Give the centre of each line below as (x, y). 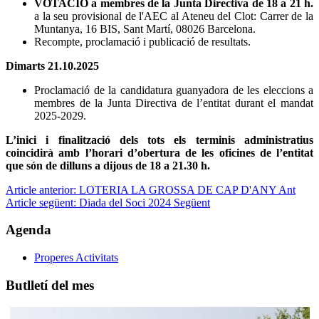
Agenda (28, 230)
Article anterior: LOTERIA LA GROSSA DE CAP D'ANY (142, 189)
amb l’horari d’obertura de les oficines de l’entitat (186, 152)
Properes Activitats (76, 258)
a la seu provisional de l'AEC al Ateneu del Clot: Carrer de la (174, 16)
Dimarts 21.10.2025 (52, 66)
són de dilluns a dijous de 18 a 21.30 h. (118, 165)
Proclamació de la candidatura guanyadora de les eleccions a (174, 90)
